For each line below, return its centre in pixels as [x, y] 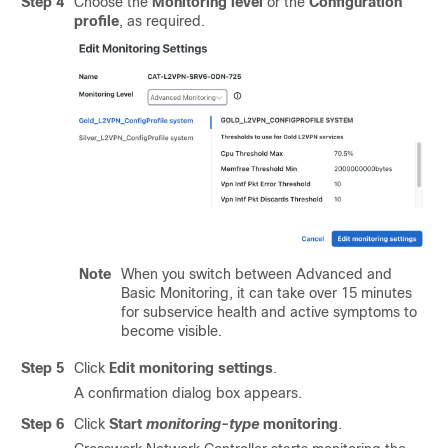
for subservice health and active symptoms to [269, 312]
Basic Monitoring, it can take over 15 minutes [266, 293]
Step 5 [42, 368]
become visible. [171, 331]
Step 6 [42, 424]
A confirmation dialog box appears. [188, 393]
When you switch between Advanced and [256, 274]
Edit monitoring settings [191, 368]
